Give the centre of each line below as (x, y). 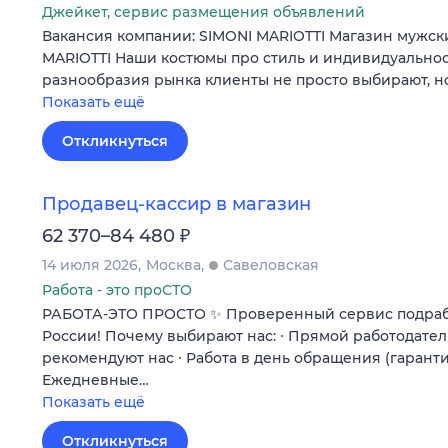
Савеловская (271, 264)
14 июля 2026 (90, 264)
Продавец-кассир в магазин (176, 203)
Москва (173, 264)
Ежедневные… (95, 379)
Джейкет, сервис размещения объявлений (203, 11)
